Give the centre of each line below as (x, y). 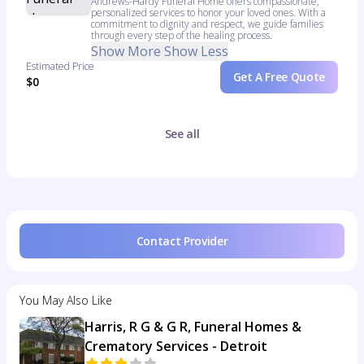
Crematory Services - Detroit (176, 346)
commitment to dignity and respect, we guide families (207, 24)
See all (182, 134)
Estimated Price (60, 66)
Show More (126, 51)
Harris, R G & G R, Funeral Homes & (193, 327)
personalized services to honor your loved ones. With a (208, 13)
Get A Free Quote (279, 77)
